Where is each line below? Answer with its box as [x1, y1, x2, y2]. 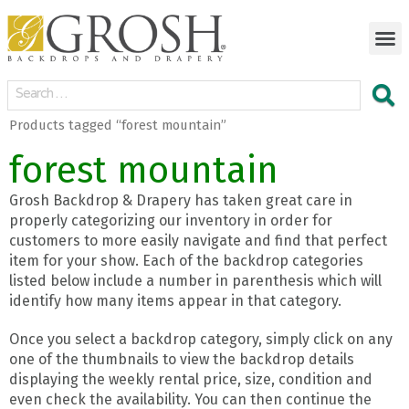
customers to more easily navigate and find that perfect [9, 231, 387, 249]
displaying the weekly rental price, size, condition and [9, 370, 372, 388]
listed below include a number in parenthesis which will [9, 271, 382, 289]
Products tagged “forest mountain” [9, 117, 226, 134]
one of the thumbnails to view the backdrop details [9, 350, 354, 368]
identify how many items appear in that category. [9, 291, 341, 309]
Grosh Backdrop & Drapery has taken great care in [9, 191, 352, 209]
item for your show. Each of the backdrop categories [9, 251, 363, 269]
